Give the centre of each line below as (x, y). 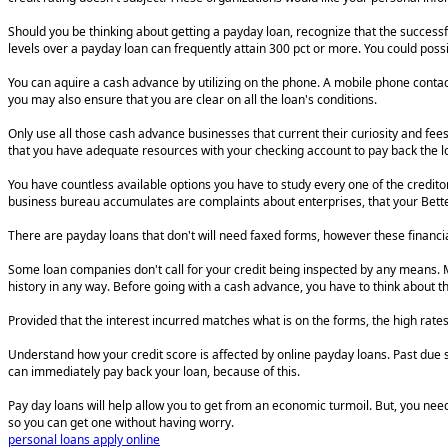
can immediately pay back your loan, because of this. (154, 372)
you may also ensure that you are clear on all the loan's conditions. (192, 100)
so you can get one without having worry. (121, 423)
